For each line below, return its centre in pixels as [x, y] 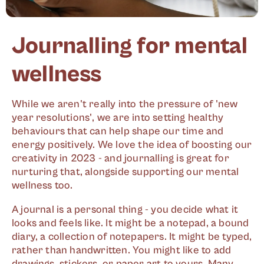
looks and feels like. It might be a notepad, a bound [131, 223]
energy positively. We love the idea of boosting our [132, 145]
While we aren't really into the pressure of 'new [125, 104]
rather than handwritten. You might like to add [122, 250]
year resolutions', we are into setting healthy [118, 118]
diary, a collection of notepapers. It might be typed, [132, 237]
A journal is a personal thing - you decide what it [125, 209]
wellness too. [42, 185]
